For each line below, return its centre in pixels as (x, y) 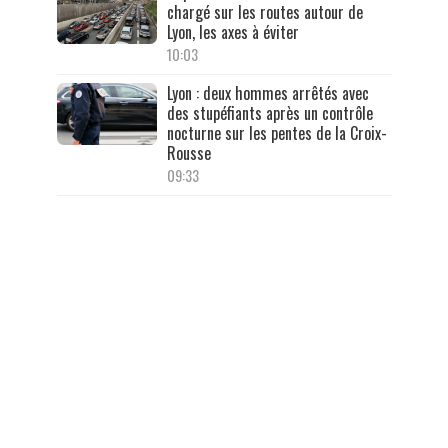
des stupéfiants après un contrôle (269, 112)
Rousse (188, 152)
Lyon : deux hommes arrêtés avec (267, 92)
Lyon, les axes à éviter (232, 31)
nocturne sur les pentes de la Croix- (276, 132)
